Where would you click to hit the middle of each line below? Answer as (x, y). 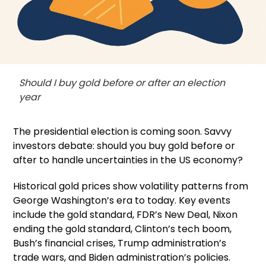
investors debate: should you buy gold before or (124, 145)
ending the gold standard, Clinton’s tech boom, (123, 229)
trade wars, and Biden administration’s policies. (122, 257)
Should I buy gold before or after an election (122, 83)
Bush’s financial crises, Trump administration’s (120, 243)
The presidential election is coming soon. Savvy (123, 131)
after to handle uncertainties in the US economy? (128, 160)
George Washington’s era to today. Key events (122, 200)
